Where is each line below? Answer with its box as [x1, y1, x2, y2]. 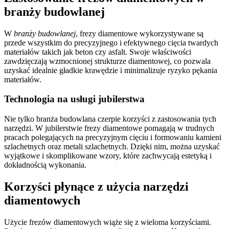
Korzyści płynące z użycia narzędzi [4, 180, 189, 194]
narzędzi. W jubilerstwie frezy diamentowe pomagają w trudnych [4, 124, 214, 133]
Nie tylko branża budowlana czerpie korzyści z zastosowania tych [4, 114, 216, 124]
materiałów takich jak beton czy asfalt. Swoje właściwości [4, 47, 191, 56]
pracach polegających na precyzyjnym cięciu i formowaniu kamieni [4, 133, 221, 142]
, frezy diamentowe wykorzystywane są [76, 29, 203, 38]
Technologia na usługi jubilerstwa [4, 94, 145, 105]
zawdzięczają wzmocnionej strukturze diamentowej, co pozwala [4, 56, 211, 65]
